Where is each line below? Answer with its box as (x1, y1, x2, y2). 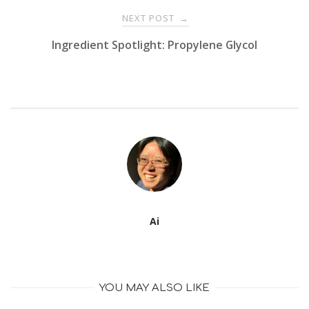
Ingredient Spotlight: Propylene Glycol (52, 37, 257, 52)
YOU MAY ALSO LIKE (99, 281, 210, 294)
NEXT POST (122, 11, 177, 24)
